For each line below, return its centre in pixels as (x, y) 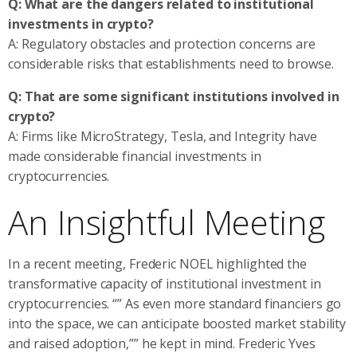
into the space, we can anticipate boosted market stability (177, 323)
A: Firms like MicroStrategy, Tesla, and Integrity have (163, 136)
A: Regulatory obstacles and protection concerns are (162, 43)
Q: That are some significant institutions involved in (174, 96)
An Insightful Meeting (167, 222)
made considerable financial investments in (135, 156)
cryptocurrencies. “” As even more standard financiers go (175, 303)
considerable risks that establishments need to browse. (171, 63)
